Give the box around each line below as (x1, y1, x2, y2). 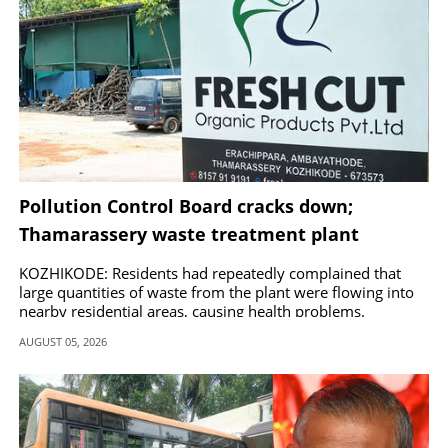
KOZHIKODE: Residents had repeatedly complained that (19, 263, 401, 284)
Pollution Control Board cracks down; (19, 194, 353, 219)
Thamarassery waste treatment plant (19, 222, 359, 247)
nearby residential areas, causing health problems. (19, 301, 365, 322)
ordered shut (19, 250, 136, 275)
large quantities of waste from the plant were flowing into (19, 282, 414, 303)
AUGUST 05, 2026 (19, 334, 107, 350)
